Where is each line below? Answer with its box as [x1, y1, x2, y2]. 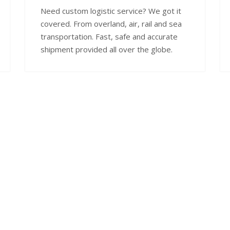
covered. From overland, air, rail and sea [41, 18, 182, 29]
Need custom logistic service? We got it [41, 5, 181, 16]
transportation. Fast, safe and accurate [41, 31, 178, 42]
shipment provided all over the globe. [41, 44, 172, 54]
